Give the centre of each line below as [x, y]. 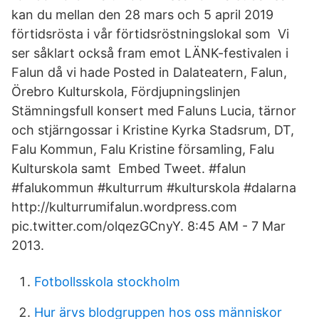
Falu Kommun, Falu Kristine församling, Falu [143, 149]
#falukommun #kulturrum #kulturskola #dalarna [154, 188]
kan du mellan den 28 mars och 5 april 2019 [142, 15]
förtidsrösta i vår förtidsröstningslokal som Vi [150, 34]
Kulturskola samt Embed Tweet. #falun [129, 168]
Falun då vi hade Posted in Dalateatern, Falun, [149, 72]
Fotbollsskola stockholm [107, 282]
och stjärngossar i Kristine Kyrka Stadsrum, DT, [153, 130]
